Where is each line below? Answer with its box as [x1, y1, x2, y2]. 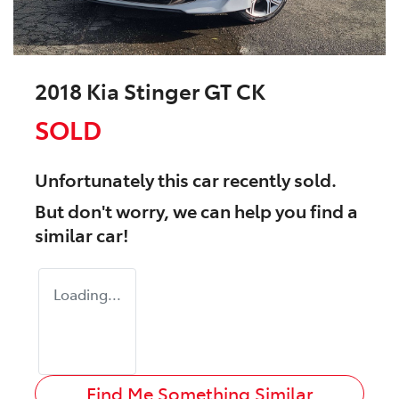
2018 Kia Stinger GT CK [35, 76, 265, 106]
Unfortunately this [35, 167, 192, 192]
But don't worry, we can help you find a [35, 198, 358, 224]
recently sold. [219, 167, 337, 192]
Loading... [53, 284, 121, 305]
